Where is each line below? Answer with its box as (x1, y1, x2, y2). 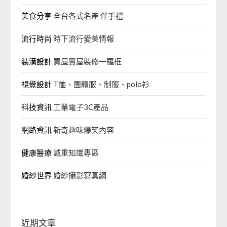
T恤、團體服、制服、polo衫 (52, 80, 150, 89)
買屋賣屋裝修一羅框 (52, 57, 122, 66)
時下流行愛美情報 (52, 34, 115, 43)
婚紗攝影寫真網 (52, 171, 107, 180)
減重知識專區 (52, 148, 99, 157)
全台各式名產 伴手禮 (52, 11, 124, 20)
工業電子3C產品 (52, 102, 109, 111)
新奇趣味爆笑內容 (52, 125, 115, 134)
